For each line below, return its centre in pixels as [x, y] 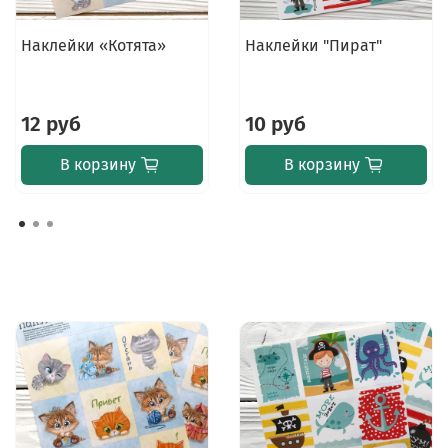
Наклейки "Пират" [313, 45]
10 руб [275, 124]
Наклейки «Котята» [93, 45]
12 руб [50, 124]
